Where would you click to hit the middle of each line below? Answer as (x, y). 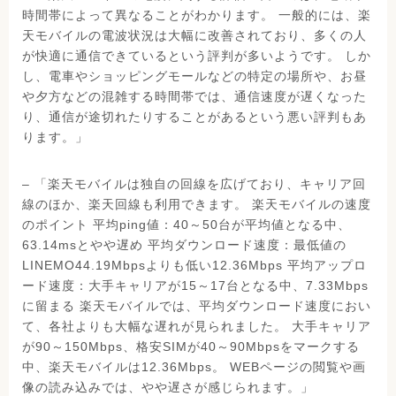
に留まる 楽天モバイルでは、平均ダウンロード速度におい (197, 306)
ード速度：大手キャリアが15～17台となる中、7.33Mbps (195, 286)
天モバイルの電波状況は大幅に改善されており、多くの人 (194, 36)
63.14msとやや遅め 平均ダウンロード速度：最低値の (184, 245)
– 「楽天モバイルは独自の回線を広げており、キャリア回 (194, 184)
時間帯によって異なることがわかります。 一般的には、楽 (197, 15)
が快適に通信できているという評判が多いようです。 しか (197, 56)
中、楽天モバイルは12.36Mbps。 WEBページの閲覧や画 (194, 367)
